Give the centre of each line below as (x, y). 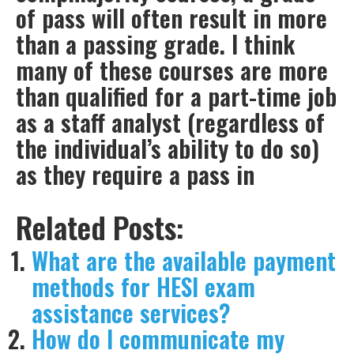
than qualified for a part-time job (176, 96)
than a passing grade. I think (155, 44)
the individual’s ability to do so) (168, 149)
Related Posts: (100, 227)
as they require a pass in (135, 175)
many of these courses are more (172, 70)
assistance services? (131, 313)
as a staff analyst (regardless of (170, 122)
